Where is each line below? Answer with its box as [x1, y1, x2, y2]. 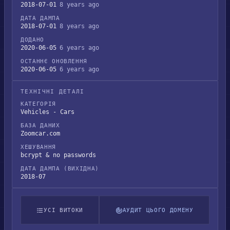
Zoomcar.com [21, 130, 60, 137]
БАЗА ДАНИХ [21, 122, 60, 129]
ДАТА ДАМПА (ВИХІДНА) [21, 165, 100, 172]
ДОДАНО [21, 36, 44, 43]
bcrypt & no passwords [21, 151, 96, 159]
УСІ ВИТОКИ [44, 206, 83, 214]
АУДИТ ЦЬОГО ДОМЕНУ [122, 206, 194, 214]
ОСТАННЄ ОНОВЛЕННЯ [21, 58, 88, 65]
